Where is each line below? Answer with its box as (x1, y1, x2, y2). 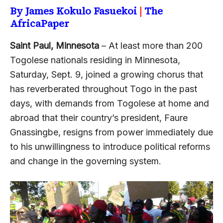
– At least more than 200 (102, 40, 203, 51)
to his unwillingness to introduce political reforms (10, 141, 210, 152)
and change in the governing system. (10, 155, 161, 166)
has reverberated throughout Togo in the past (10, 83, 197, 94)
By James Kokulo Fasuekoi (10, 3, 137, 18)
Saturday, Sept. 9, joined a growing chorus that (10, 69, 203, 80)
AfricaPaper (10, 16, 69, 30)
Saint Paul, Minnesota (10, 40, 102, 51)
